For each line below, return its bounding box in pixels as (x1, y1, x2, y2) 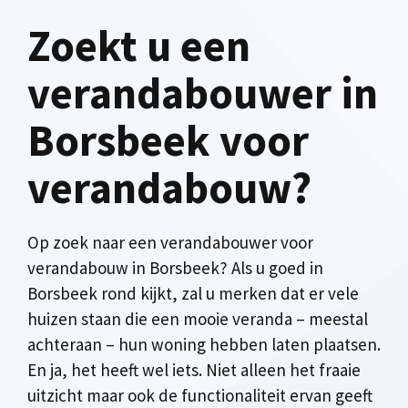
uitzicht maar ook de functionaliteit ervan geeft (27, 384, 372, 406)
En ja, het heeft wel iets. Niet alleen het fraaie (27, 359, 361, 381)
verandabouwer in (27, 66, 378, 120)
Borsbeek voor (27, 113, 309, 168)
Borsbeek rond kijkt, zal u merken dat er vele (27, 282, 359, 304)
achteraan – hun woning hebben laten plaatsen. (27, 333, 381, 355)
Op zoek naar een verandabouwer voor (27, 231, 313, 253)
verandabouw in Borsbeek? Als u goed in (27, 257, 323, 279)
